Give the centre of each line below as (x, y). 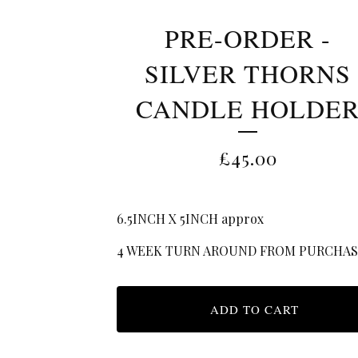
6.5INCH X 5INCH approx (190, 219)
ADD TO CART (254, 309)
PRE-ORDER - (248, 38)
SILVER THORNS (248, 73)
